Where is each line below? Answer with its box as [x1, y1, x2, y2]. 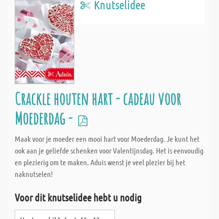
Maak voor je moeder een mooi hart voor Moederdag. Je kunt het [15, 134, 199, 143]
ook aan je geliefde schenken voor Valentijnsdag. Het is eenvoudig [15, 146, 203, 155]
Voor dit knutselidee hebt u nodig [15, 191, 142, 203]
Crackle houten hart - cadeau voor [15, 88, 181, 109]
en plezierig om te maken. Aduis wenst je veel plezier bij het [15, 157, 185, 167]
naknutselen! [15, 169, 53, 178]
